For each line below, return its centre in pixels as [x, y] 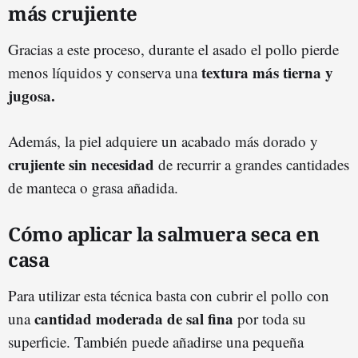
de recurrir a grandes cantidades [252, 164]
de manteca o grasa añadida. [93, 187]
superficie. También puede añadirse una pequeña [156, 341]
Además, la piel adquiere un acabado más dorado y [163, 141]
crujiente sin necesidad [81, 164]
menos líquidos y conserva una [105, 72]
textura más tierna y [267, 72]
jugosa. [32, 95]
